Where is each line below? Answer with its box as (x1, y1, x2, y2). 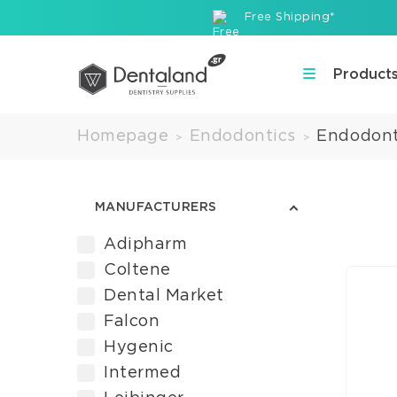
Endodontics (189, 128, 296, 144)
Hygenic (104, 339, 174, 355)
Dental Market (104, 288, 225, 304)
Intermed (104, 365, 182, 381)
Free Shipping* (244, 12, 336, 23)
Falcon (104, 314, 160, 330)
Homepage (77, 128, 169, 144)
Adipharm (104, 237, 188, 253)
